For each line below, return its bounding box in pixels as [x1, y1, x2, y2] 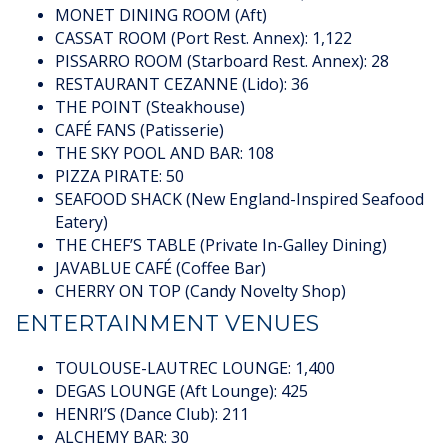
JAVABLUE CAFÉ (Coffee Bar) [55, 257, 266, 280]
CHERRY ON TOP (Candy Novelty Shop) [55, 280, 346, 303]
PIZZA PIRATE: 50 [55, 165, 184, 188]
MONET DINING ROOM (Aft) [55, 4, 267, 27]
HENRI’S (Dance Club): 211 [55, 403, 249, 426]
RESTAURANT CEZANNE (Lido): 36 [55, 73, 309, 96]
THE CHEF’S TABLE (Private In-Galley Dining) [55, 234, 387, 257]
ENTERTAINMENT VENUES [15, 310, 319, 338]
